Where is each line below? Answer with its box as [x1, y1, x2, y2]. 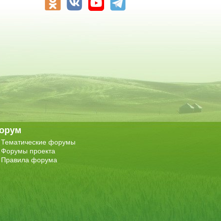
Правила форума [1, 155, 57, 164]
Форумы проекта [1, 147, 55, 155]
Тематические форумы [1, 138, 75, 146]
